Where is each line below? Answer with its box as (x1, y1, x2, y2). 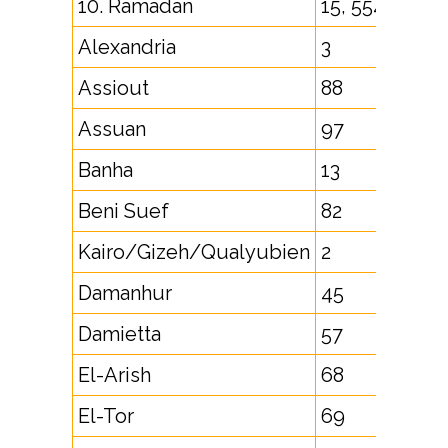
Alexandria (78, 35, 176, 59)
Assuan (78, 117, 146, 141)
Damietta (78, 322, 161, 346)
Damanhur (78, 281, 172, 305)
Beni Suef (78, 199, 169, 223)
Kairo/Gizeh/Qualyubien (78, 240, 310, 264)
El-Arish (78, 363, 151, 387)
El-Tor (78, 404, 134, 428)
